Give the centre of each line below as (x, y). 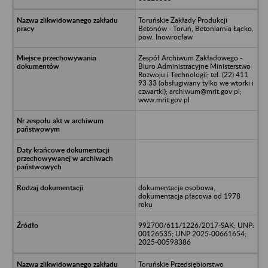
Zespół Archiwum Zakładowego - (190, 57)
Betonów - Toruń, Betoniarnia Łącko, (196, 28)
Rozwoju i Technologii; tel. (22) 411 (193, 74)
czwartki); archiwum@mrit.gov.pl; (190, 91)
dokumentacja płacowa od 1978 (189, 196)
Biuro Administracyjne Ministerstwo (194, 66)
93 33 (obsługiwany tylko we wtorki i (196, 83)
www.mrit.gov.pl (164, 99)
